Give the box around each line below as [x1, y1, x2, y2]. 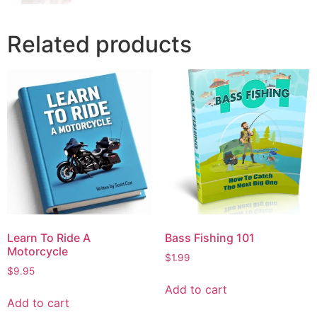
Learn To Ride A [7, 230, 91, 245]
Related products [7, 30, 192, 58]
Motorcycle [7, 243, 68, 258]
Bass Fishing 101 [164, 230, 255, 245]
